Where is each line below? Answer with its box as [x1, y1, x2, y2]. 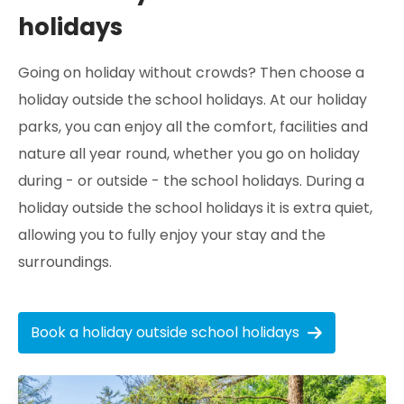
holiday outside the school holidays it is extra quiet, [18, 197, 372, 218]
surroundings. [18, 252, 112, 272]
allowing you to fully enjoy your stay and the [18, 225, 326, 245]
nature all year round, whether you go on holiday [18, 143, 360, 164]
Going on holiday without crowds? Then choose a [18, 62, 364, 83]
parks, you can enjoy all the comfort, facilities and [18, 116, 368, 137]
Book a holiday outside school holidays [31, 322, 299, 343]
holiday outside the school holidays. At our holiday [18, 89, 367, 110]
